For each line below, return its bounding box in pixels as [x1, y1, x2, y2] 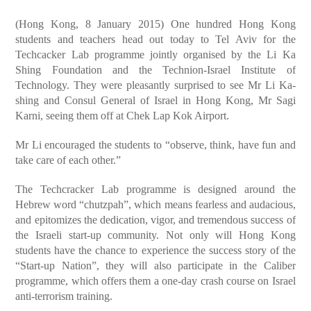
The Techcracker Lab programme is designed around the [15, 183, 296, 195]
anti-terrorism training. [15, 290, 113, 302]
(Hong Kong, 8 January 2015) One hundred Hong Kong [15, 18, 296, 30]
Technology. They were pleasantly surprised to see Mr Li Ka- [15, 79, 296, 91]
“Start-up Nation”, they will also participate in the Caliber [15, 260, 296, 271]
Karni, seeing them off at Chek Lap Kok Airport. [15, 110, 230, 121]
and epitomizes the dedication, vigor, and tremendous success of [15, 214, 296, 226]
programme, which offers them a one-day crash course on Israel [15, 275, 296, 287]
